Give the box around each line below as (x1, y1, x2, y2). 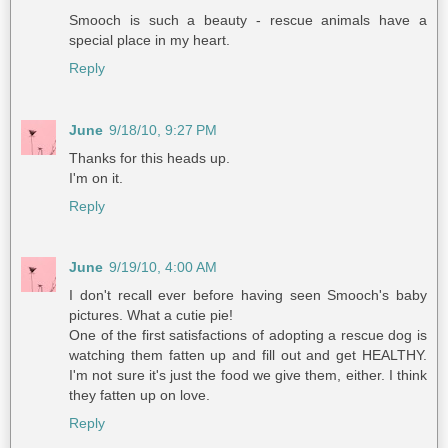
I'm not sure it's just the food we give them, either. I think (69, 367, 427, 384)
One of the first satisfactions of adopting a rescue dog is (69, 327, 427, 344)
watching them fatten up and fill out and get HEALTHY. (69, 347, 427, 364)
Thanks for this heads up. (69, 149, 230, 166)
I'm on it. (69, 169, 123, 186)
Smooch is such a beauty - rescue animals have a (69, 11, 427, 28)
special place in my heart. (69, 31, 230, 48)
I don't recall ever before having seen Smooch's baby (69, 287, 427, 304)
